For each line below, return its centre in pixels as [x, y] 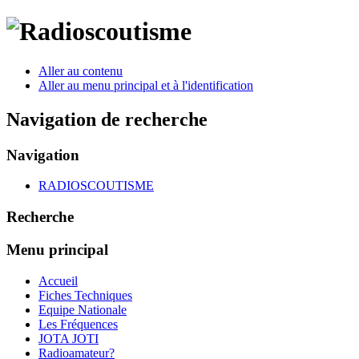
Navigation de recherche [107, 119]
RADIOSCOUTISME [96, 186]
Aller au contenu [81, 71]
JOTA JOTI [69, 338]
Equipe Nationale [83, 309]
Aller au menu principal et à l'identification [146, 85]
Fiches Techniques [85, 295]
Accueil [58, 280]
